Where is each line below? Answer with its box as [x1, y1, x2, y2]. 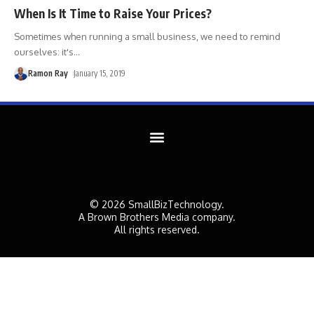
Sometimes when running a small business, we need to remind [14, 30, 280, 42]
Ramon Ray [28, 67, 68, 78]
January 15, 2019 [74, 67, 126, 78]
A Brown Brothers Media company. [78, 210, 235, 223]
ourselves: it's [14, 46, 74, 57]
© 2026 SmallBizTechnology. [90, 198, 224, 210]
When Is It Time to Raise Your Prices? [14, 5, 212, 21]
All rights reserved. [114, 223, 200, 235]
